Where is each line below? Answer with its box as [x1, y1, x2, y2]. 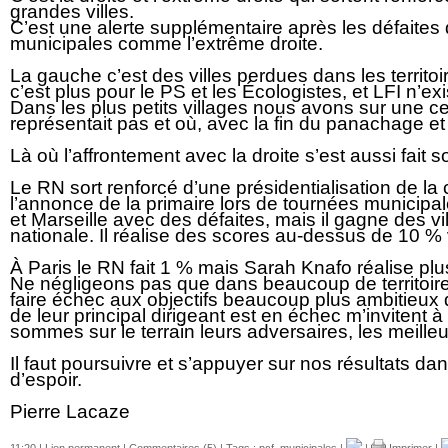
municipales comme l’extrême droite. [10, 33, 323, 55]
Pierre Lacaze [10, 401, 130, 423]
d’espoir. [10, 369, 82, 391]
